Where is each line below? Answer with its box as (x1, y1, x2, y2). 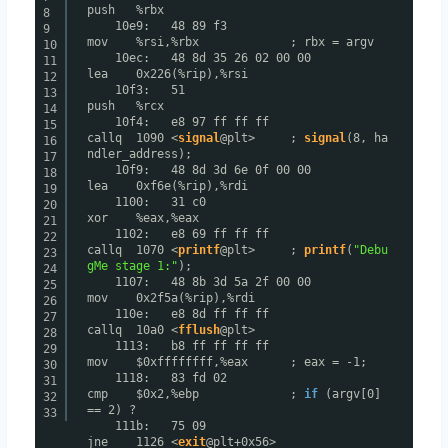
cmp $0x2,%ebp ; (87, 386, 304, 401)
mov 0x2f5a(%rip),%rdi (87, 290, 318, 305)
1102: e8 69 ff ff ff (115, 226, 339, 241)
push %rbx (87, 2, 164, 17)
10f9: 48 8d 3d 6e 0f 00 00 (115, 162, 339, 177)
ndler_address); (87, 146, 192, 161)
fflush (178, 322, 220, 337)
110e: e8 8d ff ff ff (115, 306, 339, 321)
